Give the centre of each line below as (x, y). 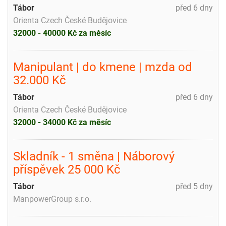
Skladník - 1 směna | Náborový (94, 156)
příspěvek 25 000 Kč (67, 169)
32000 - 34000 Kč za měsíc (62, 122)
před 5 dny (194, 186)
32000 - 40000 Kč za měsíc (62, 33)
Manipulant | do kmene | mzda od (103, 67)
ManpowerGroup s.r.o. (52, 199)
